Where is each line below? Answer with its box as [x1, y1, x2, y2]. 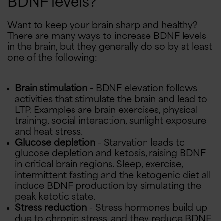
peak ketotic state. [15, 192, 95, 202]
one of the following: [7, 53, 97, 63]
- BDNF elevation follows [87, 84, 197, 93]
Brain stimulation [15, 84, 87, 93]
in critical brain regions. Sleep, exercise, [15, 160, 183, 169]
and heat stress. [15, 127, 83, 137]
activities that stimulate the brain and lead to [15, 95, 207, 104]
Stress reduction [15, 203, 87, 213]
